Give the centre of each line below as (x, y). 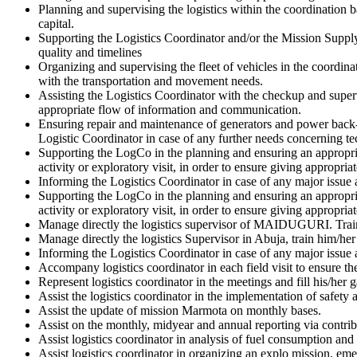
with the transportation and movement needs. (151, 80)
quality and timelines (90, 52)
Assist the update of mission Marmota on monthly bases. (180, 310)
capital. (56, 23)
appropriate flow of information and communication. (170, 109)
